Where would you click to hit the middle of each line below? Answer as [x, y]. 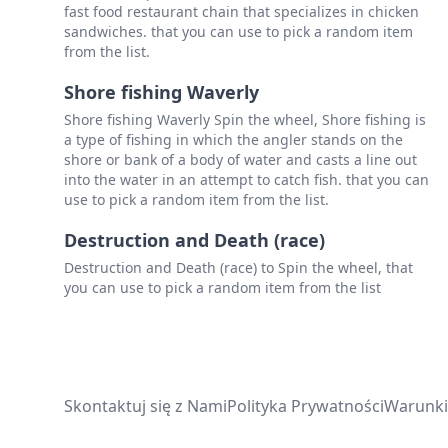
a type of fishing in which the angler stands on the [233, 140]
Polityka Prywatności [305, 406]
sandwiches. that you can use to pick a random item [238, 32]
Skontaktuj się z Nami [145, 406]
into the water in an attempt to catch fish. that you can [246, 180]
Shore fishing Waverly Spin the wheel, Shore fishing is [245, 120]
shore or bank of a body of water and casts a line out [240, 160]
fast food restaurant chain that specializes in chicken [241, 12]
